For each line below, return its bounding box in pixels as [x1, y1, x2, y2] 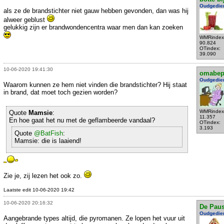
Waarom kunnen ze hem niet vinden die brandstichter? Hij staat [3, 81, 187, 89]
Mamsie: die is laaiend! [14, 137, 81, 145]
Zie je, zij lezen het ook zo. [3, 172, 84, 180]
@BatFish [34, 129, 63, 137]
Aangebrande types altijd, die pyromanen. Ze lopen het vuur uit [3, 214, 185, 222]
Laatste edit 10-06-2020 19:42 [3, 187, 74, 193]
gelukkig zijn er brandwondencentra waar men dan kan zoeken [3, 23, 183, 31]
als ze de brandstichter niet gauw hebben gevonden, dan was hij [3, 7, 188, 15]
